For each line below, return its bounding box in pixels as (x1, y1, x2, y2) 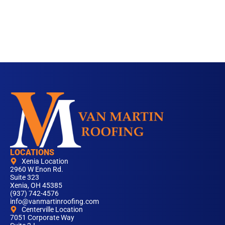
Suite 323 (10, 173, 39, 182)
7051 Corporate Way (10, 213, 74, 222)
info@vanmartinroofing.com (10, 197, 99, 206)
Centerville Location (21, 205, 83, 214)
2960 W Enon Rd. (10, 165, 63, 174)
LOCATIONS (10, 148, 54, 158)
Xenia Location (21, 157, 68, 166)
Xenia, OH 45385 (10, 181, 62, 190)
